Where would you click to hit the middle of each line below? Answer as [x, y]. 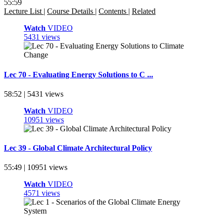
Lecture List [24, 11]
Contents [113, 11]
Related [144, 11]
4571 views [42, 193]
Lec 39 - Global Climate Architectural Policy [78, 148]
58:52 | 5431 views [34, 94]
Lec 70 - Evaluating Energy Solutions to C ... [79, 74]
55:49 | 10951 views [36, 167]
